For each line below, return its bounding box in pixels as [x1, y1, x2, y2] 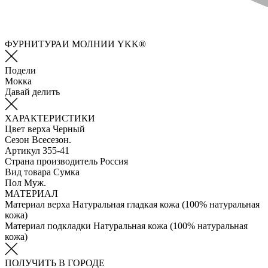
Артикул [5, 145, 40, 156]
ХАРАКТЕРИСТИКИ [5, 112, 95, 123]
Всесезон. [32, 134, 71, 145]
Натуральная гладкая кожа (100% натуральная [72, 199, 260, 209]
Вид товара [5, 166, 51, 177]
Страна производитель [5, 156, 98, 166]
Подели [5, 65, 36, 75]
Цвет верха [5, 123, 50, 134]
